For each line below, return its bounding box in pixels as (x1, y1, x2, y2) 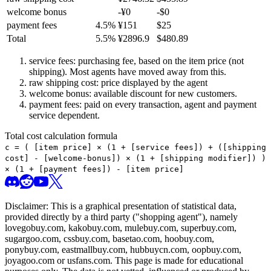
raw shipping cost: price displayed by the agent (29, 77, 207, 88)
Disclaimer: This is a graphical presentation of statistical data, (5, 201, 237, 212)
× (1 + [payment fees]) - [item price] (5, 165, 184, 174)
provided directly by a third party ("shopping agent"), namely (5, 212, 238, 223)
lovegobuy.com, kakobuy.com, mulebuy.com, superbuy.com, (5, 223, 237, 233)
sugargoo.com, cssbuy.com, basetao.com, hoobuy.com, (5, 233, 214, 244)
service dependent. (29, 110, 100, 121)
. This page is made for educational (110, 255, 243, 266)
